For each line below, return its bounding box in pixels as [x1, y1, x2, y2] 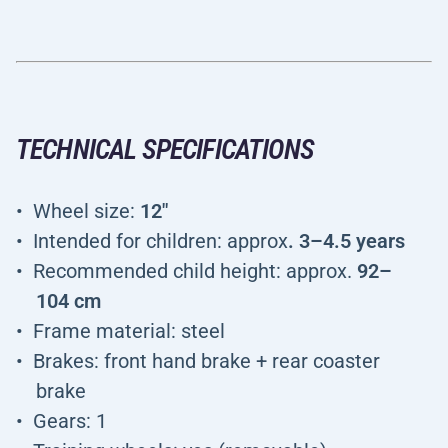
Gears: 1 [33, 409, 107, 433]
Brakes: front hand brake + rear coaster [33, 349, 380, 373]
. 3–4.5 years [288, 229, 405, 253]
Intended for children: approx [33, 229, 288, 253]
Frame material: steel [33, 319, 225, 343]
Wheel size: [33, 199, 140, 223]
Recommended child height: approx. [33, 259, 357, 283]
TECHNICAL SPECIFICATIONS [16, 133, 314, 166]
